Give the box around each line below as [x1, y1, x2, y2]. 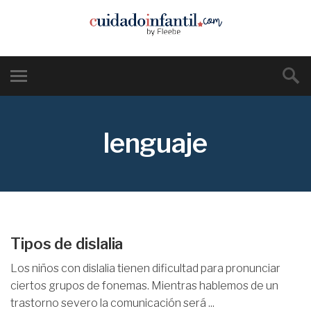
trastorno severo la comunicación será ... [10, 296, 215, 310]
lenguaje [103, 127, 208, 159]
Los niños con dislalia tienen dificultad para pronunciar [10, 262, 280, 275]
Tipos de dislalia [10, 235, 124, 253]
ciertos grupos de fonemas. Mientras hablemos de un [10, 279, 278, 292]
